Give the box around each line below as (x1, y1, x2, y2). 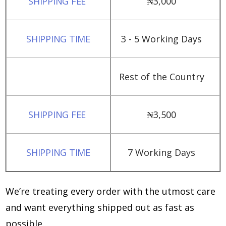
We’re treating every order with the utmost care (6, 185, 215, 197)
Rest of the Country (119, 71, 204, 83)
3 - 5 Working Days (121, 33, 202, 45)
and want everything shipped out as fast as (6, 201, 194, 213)
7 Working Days (128, 146, 195, 158)
